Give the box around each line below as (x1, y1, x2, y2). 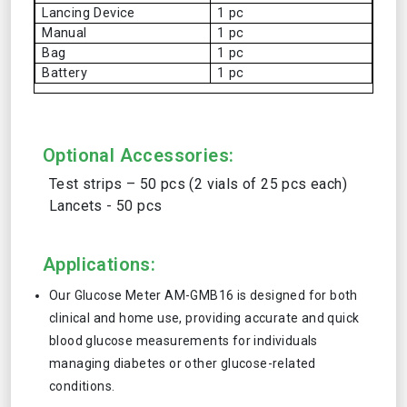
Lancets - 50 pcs (49, 197, 163, 214)
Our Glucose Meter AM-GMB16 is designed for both (49, 288, 358, 303)
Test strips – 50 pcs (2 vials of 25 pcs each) (49, 175, 347, 193)
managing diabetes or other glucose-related (49, 356, 316, 371)
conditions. (49, 379, 115, 393)
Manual (42, 25, 87, 41)
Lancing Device (42, 5, 135, 21)
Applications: (43, 253, 156, 275)
